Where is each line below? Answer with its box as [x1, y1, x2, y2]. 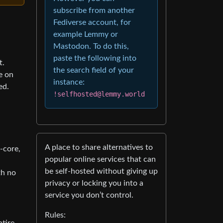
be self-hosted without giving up [45, 167, 158, 176]
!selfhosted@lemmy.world [53, 90, 145, 99]
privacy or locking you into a [45, 179, 143, 188]
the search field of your [53, 66, 134, 75]
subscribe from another [53, 6, 135, 15]
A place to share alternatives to [45, 143, 153, 152]
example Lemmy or [53, 30, 118, 39]
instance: [53, 78, 85, 87]
